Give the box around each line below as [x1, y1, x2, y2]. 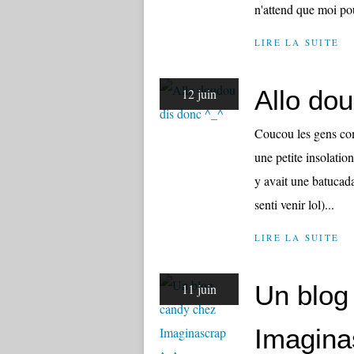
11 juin [182, 281, 217, 297]
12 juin [182, 85, 217, 102]
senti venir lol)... [254, 196, 334, 213]
